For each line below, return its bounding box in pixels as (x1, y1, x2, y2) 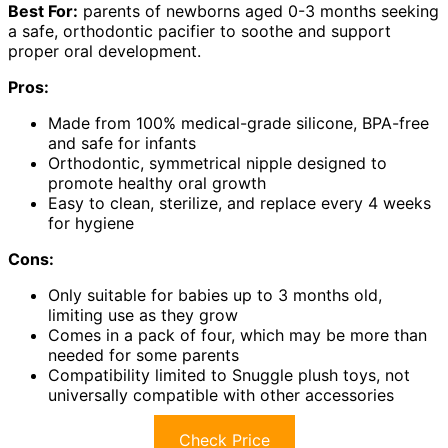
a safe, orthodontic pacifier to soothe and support (8, 20, 391, 41)
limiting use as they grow (48, 304, 238, 325)
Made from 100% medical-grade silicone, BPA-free (48, 112, 429, 133)
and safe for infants (48, 132, 196, 153)
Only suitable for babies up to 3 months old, (48, 284, 382, 305)
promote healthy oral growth (48, 172, 266, 193)
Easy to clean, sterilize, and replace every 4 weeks (48, 192, 431, 213)
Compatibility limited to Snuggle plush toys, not (48, 364, 410, 385)
